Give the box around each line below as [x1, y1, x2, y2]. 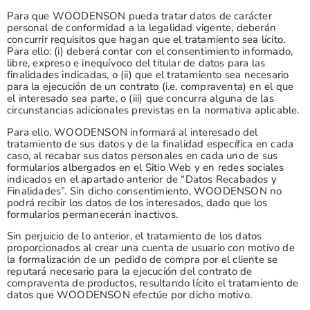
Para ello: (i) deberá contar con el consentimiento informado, [7, 44, 293, 59]
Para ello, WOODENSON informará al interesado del [7, 125, 258, 139]
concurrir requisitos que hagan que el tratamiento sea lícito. [7, 33, 286, 47]
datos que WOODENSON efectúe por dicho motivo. [7, 288, 253, 302]
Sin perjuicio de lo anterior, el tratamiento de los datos [7, 229, 262, 244]
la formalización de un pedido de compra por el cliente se [7, 253, 278, 267]
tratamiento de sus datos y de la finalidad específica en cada [7, 136, 294, 151]
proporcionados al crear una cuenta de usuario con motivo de [7, 241, 295, 255]
